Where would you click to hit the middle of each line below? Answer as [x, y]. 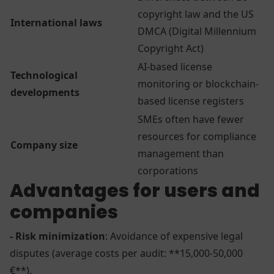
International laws [56, 22]
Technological [44, 75]
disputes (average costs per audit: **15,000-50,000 [126, 253]
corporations [168, 170]
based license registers [191, 101]
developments [45, 92]
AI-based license [175, 66]
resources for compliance [197, 136]
